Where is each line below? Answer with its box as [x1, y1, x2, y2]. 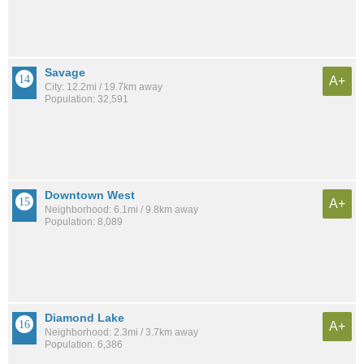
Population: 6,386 [45, 338, 123, 350]
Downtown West [45, 188, 135, 201]
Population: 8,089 [45, 215, 123, 227]
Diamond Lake [45, 310, 124, 324]
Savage [45, 65, 85, 79]
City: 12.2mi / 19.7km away [45, 80, 162, 93]
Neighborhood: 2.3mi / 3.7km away [45, 326, 198, 338]
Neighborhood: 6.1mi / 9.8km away [45, 203, 198, 215]
